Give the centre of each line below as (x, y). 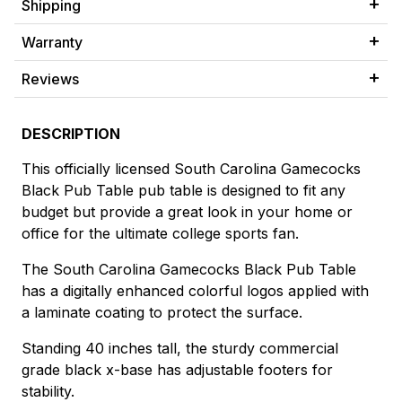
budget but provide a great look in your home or (187, 212)
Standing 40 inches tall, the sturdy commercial (180, 349)
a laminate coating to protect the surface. (162, 313)
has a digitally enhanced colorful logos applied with (195, 291)
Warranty (52, 43)
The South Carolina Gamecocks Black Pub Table (189, 270)
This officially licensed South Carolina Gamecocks (191, 169)
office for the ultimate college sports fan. (160, 234)
